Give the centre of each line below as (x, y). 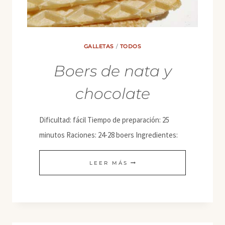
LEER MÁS (109, 163)
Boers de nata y (113, 71)
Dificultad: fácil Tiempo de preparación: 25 (104, 120)
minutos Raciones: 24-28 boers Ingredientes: (108, 135)
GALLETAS (99, 46)
